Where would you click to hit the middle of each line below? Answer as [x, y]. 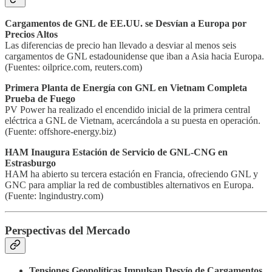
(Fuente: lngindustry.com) [54, 196]
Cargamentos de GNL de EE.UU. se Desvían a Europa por [126, 24]
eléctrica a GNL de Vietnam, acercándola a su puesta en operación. [133, 121]
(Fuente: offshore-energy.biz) [60, 132]
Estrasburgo [30, 163]
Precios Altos [31, 35]
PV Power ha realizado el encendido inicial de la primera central [127, 110]
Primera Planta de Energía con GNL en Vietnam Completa [126, 88]
